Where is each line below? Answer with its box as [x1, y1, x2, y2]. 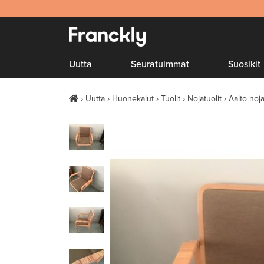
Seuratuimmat [131, 58, 190, 70]
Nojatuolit [187, 94, 222, 104]
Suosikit [228, 58, 261, 70]
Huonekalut [112, 94, 154, 104]
